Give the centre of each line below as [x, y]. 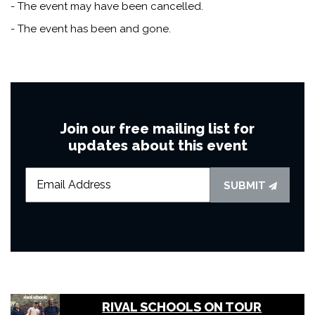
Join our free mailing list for [157, 128]
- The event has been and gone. [91, 28]
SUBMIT [246, 185]
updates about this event [157, 145]
